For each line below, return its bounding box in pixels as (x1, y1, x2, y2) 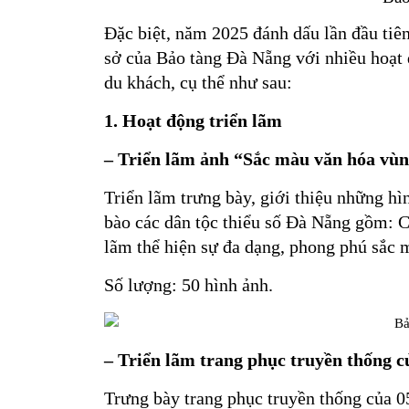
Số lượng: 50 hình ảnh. (104, 275, 273, 295)
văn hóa (314, 149, 380, 169)
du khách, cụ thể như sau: (104, 72, 292, 92)
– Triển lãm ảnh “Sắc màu (104, 149, 314, 169)
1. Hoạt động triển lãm (104, 110, 282, 131)
